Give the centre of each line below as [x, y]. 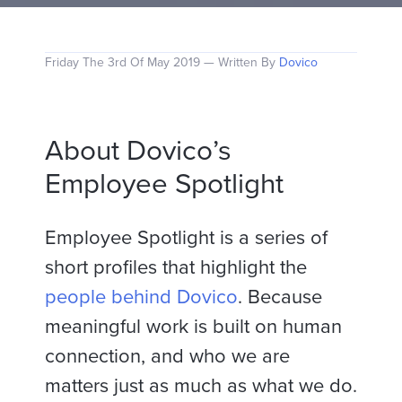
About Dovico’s [138, 151]
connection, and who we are [167, 357]
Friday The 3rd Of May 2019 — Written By [162, 62]
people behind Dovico [141, 297]
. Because [280, 297]
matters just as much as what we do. [201, 386]
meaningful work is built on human [193, 327]
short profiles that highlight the [176, 268]
